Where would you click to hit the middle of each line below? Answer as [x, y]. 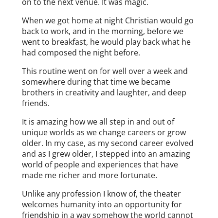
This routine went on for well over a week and [105, 71]
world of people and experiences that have [100, 164]
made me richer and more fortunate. [89, 175]
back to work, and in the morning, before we [102, 31]
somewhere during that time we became [96, 82]
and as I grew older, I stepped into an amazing [106, 154]
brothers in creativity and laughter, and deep [104, 92]
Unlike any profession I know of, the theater [101, 193]
